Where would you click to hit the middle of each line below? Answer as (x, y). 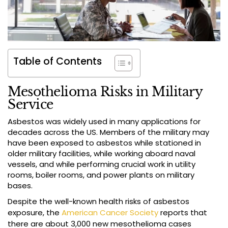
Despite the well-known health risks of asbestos (98, 202)
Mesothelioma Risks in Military (105, 92)
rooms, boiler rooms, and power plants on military (101, 175)
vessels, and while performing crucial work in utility (102, 164)
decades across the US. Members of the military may (108, 132)
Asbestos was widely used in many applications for (104, 122)
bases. (20, 186)
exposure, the (34, 213)
